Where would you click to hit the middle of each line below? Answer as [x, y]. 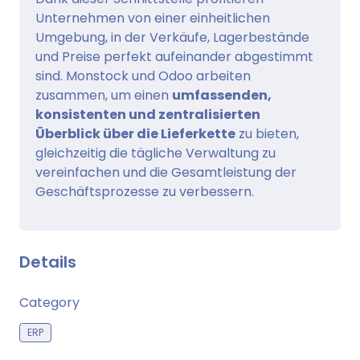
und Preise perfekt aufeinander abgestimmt [174, 57]
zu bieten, [267, 134]
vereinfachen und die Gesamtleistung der [166, 173]
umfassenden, [222, 96]
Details [48, 262]
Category [49, 303]
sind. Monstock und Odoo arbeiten [143, 76]
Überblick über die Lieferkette [135, 134]
